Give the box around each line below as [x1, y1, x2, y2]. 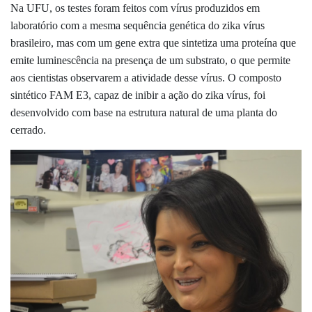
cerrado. [10, 123, 49, 136]
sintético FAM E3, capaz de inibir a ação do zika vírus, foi [10, 88, 265, 101]
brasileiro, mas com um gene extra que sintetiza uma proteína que [10, 36, 296, 49]
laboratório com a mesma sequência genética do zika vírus [10, 19, 265, 31]
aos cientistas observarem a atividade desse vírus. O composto [10, 71, 281, 84]
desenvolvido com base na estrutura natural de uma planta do [10, 106, 277, 118]
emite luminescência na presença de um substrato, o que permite [10, 54, 290, 66]
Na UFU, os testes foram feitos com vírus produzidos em [10, 1, 260, 14]
